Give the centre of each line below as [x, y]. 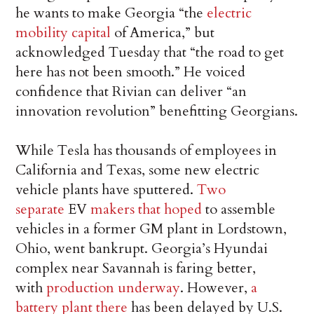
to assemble [239, 210]
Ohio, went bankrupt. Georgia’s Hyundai [142, 249]
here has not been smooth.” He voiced [131, 72]
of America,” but [163, 33]
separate [40, 210]
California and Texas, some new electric [138, 170]
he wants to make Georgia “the [111, 13]
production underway [114, 288]
